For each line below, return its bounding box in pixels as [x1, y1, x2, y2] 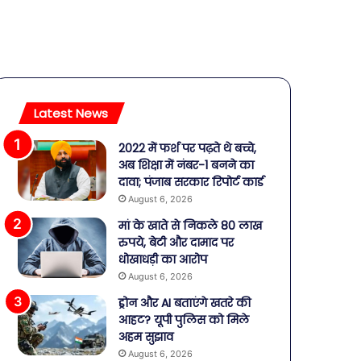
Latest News [34, 105, 109, 122]
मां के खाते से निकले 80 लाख [118, 218, 263, 234]
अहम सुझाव [118, 329, 174, 345]
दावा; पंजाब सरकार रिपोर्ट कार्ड [118, 174, 264, 190]
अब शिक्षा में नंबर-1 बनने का [118, 157, 255, 173]
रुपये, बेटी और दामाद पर [118, 234, 234, 251]
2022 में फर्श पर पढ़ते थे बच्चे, [118, 140, 257, 156]
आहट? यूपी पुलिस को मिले [118, 312, 250, 328]
